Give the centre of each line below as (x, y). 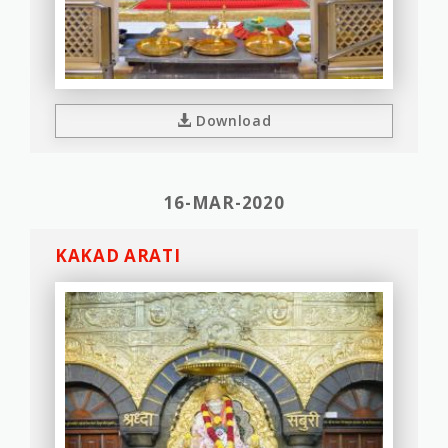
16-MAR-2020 (224, 202)
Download (231, 120)
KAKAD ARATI (118, 255)
